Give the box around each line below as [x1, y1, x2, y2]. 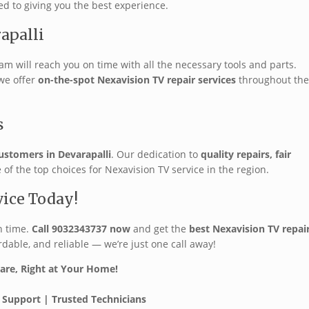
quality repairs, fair [201, 148, 291, 161]
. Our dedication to [111, 148, 201, 161]
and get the [130, 222, 189, 236]
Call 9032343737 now [32, 222, 130, 236]
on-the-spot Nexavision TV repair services [38, 73, 236, 87]
